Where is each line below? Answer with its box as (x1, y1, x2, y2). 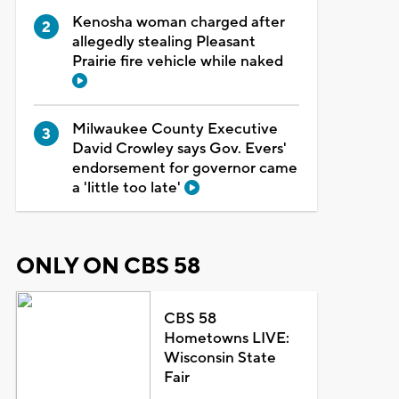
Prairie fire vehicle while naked (71, 51, 283, 71)
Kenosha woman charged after (71, 12, 285, 32)
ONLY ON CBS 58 (15, 251, 200, 281)
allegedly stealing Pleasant (71, 31, 256, 52)
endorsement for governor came (71, 158, 297, 178)
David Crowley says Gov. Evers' (71, 138, 287, 159)
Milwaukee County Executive (71, 118, 278, 139)
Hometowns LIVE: (164, 328, 290, 348)
